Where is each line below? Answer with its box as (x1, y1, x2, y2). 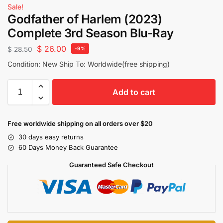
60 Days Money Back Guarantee (18, 143, 118, 152)
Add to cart (112, 87, 155, 98)
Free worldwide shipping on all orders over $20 (7, 119, 153, 128)
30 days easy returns (18, 133, 84, 141)
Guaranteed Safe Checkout (69, 161, 154, 169)
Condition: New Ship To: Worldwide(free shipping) (7, 60, 170, 69)
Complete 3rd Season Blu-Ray (7, 25, 174, 40)
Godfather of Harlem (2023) (7, 11, 162, 26)
